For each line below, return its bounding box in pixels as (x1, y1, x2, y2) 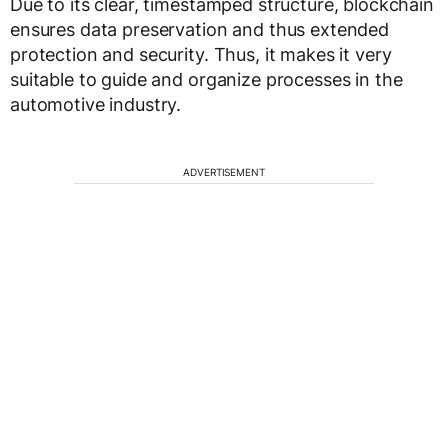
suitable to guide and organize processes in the (10, 69, 403, 90)
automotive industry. (10, 94, 182, 115)
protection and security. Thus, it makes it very (10, 44, 392, 65)
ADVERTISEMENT (183, 166, 265, 178)
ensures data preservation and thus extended (10, 19, 389, 40)
